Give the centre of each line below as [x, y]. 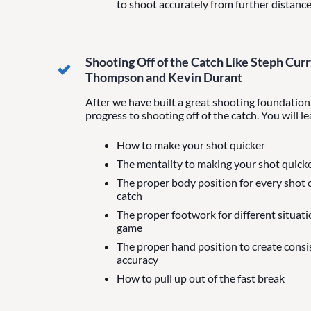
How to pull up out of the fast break [200, 278]
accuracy [137, 259]
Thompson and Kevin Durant [163, 77]
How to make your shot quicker [191, 144]
